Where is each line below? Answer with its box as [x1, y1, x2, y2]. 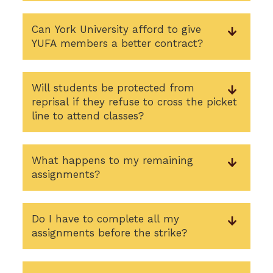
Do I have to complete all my [32, 213, 180, 225]
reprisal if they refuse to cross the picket [32, 96, 238, 108]
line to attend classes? [32, 110, 144, 122]
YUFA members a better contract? [32, 37, 204, 49]
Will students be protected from [32, 82, 195, 94]
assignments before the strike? [32, 227, 188, 239]
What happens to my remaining [32, 154, 194, 166]
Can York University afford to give [32, 23, 202, 35]
